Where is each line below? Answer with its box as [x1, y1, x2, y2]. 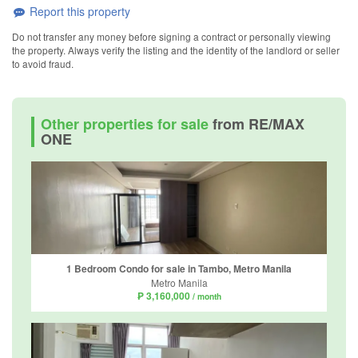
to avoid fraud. [12, 56, 74, 70]
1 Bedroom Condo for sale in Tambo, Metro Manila [66, 261, 292, 276]
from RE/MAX [213, 113, 304, 134]
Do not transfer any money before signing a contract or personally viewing [12, 29, 331, 43]
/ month [192, 291, 221, 303]
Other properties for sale [41, 113, 213, 134]
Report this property [26, 3, 130, 20]
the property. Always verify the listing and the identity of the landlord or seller [12, 42, 340, 57]
